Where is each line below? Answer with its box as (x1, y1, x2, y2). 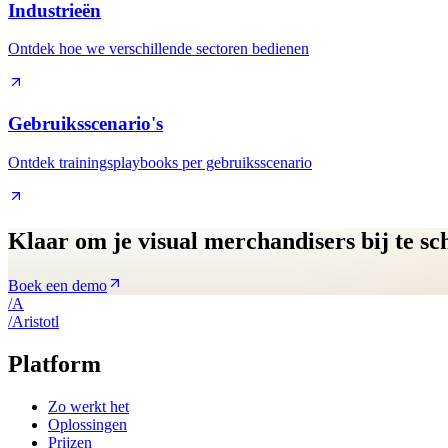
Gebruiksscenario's (8, 113, 163, 135)
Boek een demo (8, 276, 107, 294)
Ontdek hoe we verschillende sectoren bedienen (8, 40, 309, 58)
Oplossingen (48, 415, 127, 433)
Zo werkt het (48, 397, 129, 415)
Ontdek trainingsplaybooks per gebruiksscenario (8, 153, 312, 171)
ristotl (24, 312, 59, 330)
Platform (8, 350, 101, 377)
